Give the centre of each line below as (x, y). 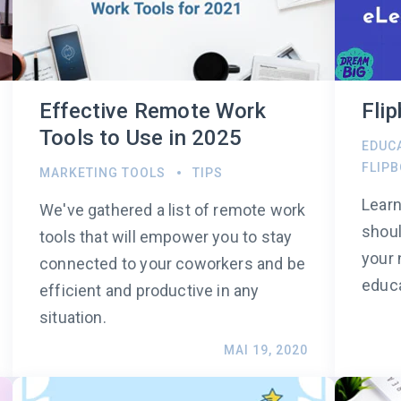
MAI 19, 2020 (266, 350)
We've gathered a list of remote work (173, 210)
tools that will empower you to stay (166, 237)
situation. (73, 318)
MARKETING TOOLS (102, 173)
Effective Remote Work (153, 111)
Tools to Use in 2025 (141, 138)
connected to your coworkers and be (173, 264)
